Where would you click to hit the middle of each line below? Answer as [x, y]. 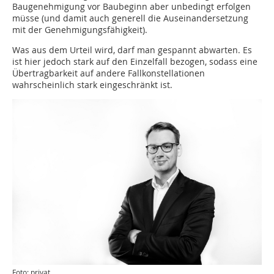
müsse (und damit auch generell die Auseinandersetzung [130, 18]
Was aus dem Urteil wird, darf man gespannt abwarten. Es [132, 50]
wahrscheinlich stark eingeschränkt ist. [92, 85]
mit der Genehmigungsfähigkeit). [80, 30]
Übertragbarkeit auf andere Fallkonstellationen [109, 73]
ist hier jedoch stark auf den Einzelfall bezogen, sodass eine [135, 61]
